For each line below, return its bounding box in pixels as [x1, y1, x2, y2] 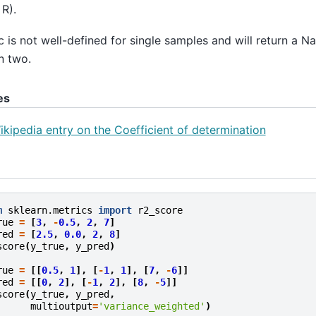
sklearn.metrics [7, 204, 92, 216]
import [97, 204, 132, 216]
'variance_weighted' [97, 300, 205, 312]
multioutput [30, 300, 92, 312]
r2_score [137, 204, 183, 216]
